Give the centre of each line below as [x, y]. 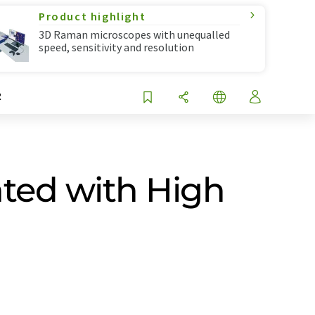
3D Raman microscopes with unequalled [134, 34]
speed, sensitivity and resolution [116, 47]
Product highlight [92, 16]
